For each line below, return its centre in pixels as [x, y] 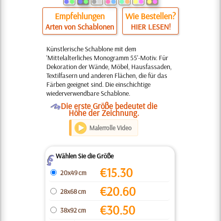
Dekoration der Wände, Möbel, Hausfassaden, [109, 66]
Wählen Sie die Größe [85, 156]
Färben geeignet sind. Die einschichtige [98, 84]
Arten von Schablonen [79, 26]
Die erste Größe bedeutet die [109, 106]
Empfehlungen [79, 16]
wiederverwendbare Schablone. [88, 93]
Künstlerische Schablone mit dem [91, 49]
